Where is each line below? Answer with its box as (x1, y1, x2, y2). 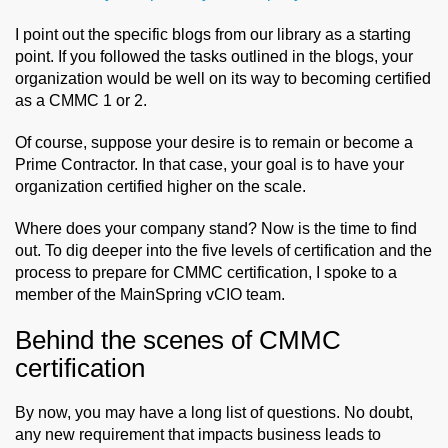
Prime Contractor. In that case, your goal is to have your (15, 155, 404, 173)
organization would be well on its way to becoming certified (15, 69, 431, 87)
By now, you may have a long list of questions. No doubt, (15, 403, 413, 421)
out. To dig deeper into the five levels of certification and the (15, 241, 432, 259)
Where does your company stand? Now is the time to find (15, 219, 417, 237)
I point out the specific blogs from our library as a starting (15, 25, 411, 43)
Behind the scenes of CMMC (15, 324, 341, 355)
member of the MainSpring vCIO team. (15, 285, 285, 303)
